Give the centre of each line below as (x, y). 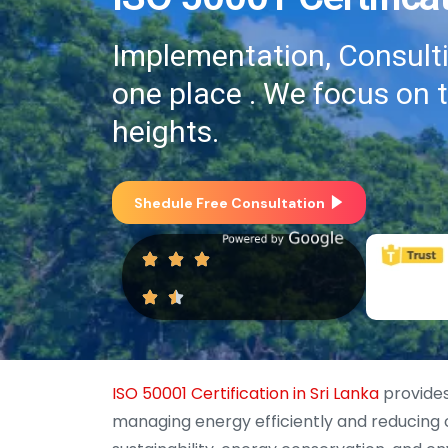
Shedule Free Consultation (229, 202)
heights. (165, 132)
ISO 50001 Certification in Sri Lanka (245, 394)
